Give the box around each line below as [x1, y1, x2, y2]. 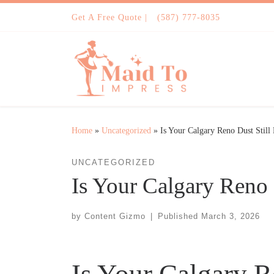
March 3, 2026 [201, 212, 260, 221]
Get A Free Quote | [72, 12, 147, 22]
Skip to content [17, 12, 76, 21]
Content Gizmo [84, 212, 146, 221]
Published [157, 212, 201, 221]
